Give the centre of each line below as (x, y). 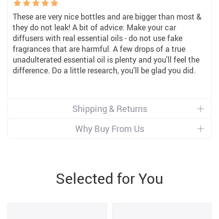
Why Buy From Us (109, 129)
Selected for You (109, 178)
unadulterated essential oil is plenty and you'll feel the (106, 60)
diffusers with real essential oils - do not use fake (98, 38)
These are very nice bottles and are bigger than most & (107, 17)
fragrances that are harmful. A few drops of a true (99, 49)
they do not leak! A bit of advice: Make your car (94, 27)
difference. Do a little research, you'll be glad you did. (104, 70)
